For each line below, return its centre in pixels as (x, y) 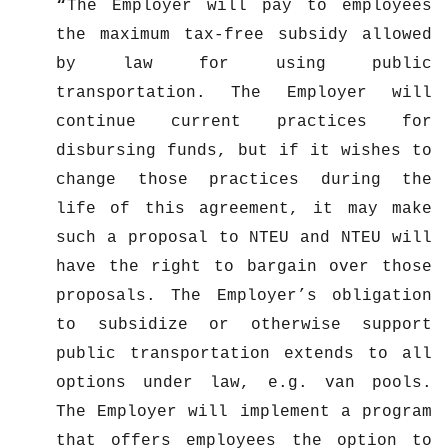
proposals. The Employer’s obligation (244, 295)
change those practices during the (244, 179)
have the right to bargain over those (244, 266)
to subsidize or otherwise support (244, 324)
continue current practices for (244, 121)
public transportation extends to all (244, 353)
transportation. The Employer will (244, 92)
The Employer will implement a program (244, 411)
